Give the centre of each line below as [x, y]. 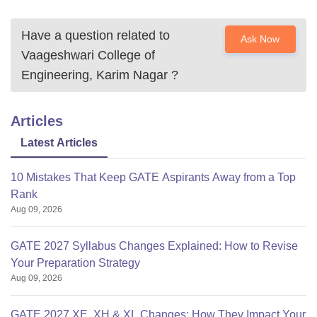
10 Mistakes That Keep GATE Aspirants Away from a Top [153, 178]
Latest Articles [59, 143]
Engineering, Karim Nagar [94, 75]
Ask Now [260, 39]
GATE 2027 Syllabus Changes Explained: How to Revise [154, 246]
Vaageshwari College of [88, 56]
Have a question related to [96, 36]
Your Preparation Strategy [75, 263]
